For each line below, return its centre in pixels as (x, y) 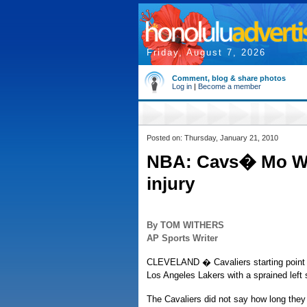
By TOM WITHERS (185, 225)
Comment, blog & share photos (229, 78)
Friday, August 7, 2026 (206, 52)
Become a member (230, 86)
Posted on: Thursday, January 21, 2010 (212, 138)
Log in (182, 86)
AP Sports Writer (182, 238)
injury (171, 184)
